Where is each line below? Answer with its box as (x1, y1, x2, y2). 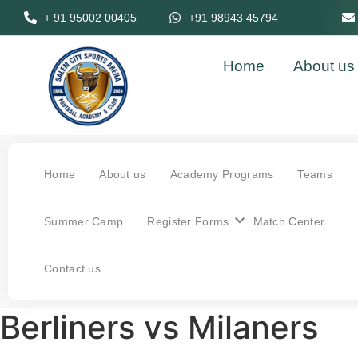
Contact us (44, 262, 101, 275)
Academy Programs (169, 168, 274, 181)
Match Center (253, 215, 325, 228)
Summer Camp (44, 215, 124, 228)
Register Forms (147, 215, 229, 228)
